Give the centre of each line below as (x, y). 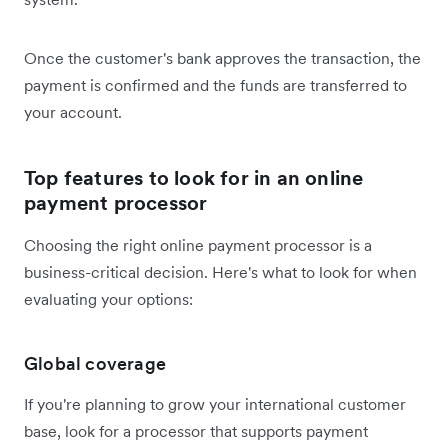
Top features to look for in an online (194, 178)
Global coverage (95, 364)
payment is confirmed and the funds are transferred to (215, 85)
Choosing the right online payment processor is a (198, 245)
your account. (73, 112)
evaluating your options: (108, 299)
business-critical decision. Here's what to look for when (220, 272)
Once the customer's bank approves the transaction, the (222, 58)
